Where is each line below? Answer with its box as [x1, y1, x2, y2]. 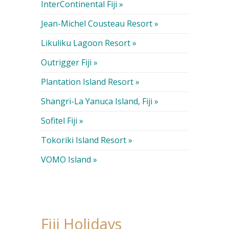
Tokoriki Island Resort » [40, 134, 132, 146]
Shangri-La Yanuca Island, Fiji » [40, 96, 158, 107]
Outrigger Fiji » [40, 57, 98, 68]
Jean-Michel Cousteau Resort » [40, 18, 158, 30]
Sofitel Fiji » [40, 115, 83, 127]
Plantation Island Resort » [40, 76, 140, 88]
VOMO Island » [40, 154, 97, 166]
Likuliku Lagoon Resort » [40, 37, 136, 49]
